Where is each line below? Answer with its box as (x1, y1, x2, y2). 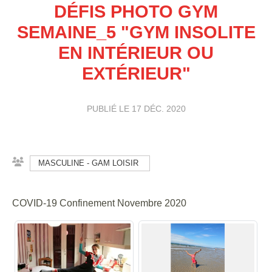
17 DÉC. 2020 (131, 103, 186, 114)
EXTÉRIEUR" (81, 63, 191, 83)
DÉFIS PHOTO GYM (54, 1, 218, 21)
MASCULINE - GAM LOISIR (38, 158, 138, 168)
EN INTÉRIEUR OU (58, 42, 214, 63)
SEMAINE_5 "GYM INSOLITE (16, 22, 256, 42)
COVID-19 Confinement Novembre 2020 (12, 197, 186, 208)
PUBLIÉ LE (86, 103, 132, 114)
